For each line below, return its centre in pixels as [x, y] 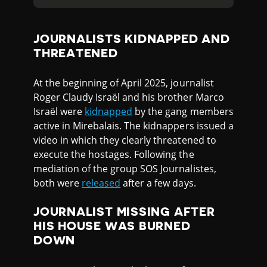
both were [58, 183]
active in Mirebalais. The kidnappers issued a [133, 126]
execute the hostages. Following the [114, 155]
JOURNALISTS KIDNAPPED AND [132, 38]
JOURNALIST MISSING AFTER [124, 212]
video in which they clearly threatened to [125, 140]
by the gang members [183, 112]
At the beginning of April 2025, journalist [124, 83]
